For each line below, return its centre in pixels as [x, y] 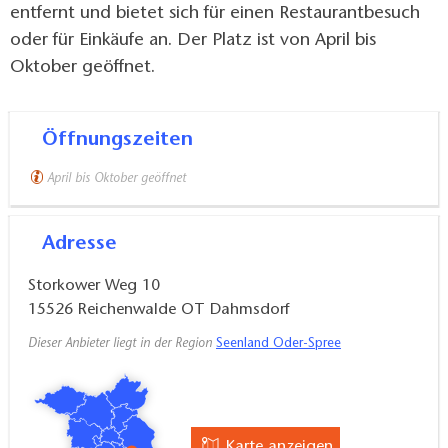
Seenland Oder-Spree [278, 343]
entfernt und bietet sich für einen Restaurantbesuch [215, 14]
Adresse [86, 244]
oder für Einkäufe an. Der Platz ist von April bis [193, 41]
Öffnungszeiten [125, 139]
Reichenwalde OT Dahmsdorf [184, 310]
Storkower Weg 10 [94, 286]
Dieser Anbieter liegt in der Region [122, 343]
